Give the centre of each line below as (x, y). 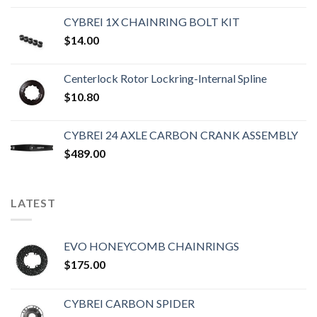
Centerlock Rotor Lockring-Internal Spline (165, 78)
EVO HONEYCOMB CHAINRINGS (151, 246)
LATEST (33, 202)
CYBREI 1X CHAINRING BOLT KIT (152, 21)
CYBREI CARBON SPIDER (129, 304)
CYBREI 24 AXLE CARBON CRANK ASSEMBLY (181, 134)
